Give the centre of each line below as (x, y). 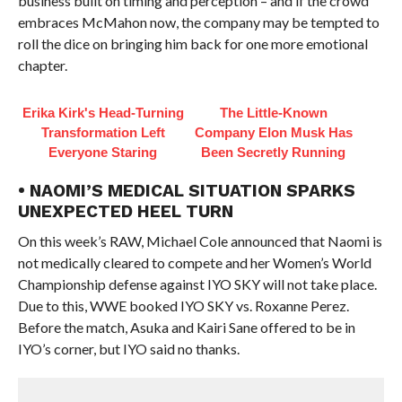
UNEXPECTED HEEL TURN (125, 211)
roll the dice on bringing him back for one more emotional (192, 43)
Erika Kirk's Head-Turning (103, 112)
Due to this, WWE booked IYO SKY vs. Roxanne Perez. (183, 305)
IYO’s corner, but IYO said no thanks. (128, 348)
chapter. (42, 65)
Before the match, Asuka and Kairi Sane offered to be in (186, 327)
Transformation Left (103, 132)
